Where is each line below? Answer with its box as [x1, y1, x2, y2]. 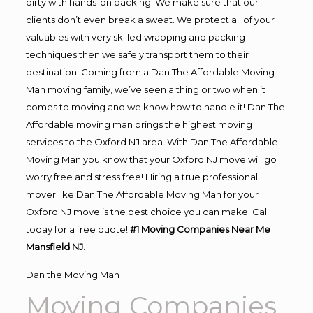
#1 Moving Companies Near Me [129, 224, 270, 235]
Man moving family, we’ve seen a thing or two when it [25, 84, 265, 95]
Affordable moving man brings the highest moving [25, 119, 252, 130]
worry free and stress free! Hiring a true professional [25, 171, 258, 182]
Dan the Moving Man [25, 269, 119, 280]
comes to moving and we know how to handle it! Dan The [25, 101, 285, 112]
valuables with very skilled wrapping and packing [25, 31, 245, 43]
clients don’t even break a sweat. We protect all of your [25, 14, 275, 25]
